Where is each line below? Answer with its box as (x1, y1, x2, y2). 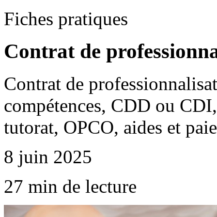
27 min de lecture (4, 175, 137, 197)
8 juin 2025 (4, 146, 92, 167)
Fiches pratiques (4, 8, 128, 29)
